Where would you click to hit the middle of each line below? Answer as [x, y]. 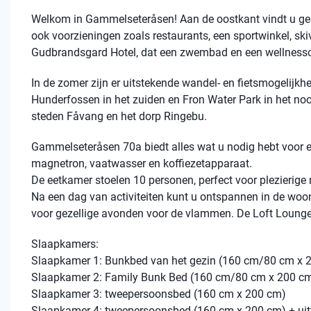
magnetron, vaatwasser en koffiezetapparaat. [142, 163]
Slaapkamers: [65, 244]
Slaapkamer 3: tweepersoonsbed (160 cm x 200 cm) [159, 294]
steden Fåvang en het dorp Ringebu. [119, 116]
